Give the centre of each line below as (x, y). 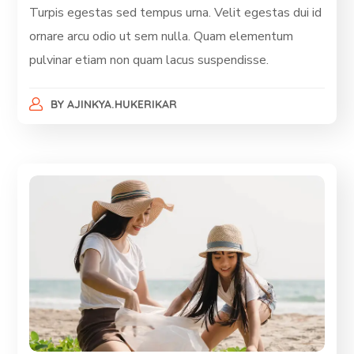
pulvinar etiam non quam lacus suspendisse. (149, 60)
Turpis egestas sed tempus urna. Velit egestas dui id (176, 12)
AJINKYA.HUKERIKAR (122, 104)
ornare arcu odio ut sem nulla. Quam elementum (162, 36)
